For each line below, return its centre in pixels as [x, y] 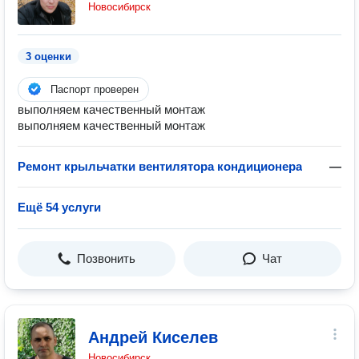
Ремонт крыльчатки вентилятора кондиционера [160, 166]
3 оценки [48, 56]
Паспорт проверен [95, 89]
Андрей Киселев [153, 337]
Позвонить [106, 258]
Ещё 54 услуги [59, 207]
